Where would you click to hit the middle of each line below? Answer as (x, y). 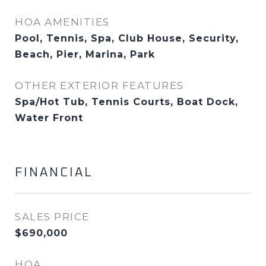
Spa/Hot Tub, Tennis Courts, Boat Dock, (126, 102)
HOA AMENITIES (62, 22)
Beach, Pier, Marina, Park (85, 54)
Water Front (49, 118)
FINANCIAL (54, 172)
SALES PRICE (52, 217)
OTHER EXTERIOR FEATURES (99, 85)
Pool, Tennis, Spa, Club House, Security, (127, 38)
